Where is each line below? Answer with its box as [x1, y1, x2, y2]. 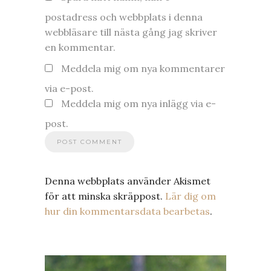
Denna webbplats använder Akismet [45, 174, 211, 187]
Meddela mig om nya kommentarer [61, 62, 225, 74]
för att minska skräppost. [45, 189, 165, 202]
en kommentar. [45, 41, 116, 53]
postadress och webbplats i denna [45, 10, 203, 23]
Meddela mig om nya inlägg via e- [61, 97, 216, 109]
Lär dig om [165, 189, 216, 202]
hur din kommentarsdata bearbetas [45, 204, 210, 217]
